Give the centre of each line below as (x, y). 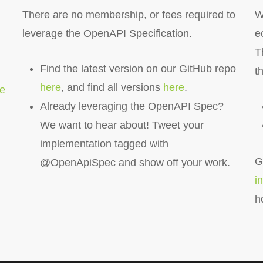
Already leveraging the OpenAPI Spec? (131, 106)
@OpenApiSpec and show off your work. (135, 163)
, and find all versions (112, 87)
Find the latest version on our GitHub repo (138, 69)
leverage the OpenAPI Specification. (107, 33)
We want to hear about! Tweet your (122, 125)
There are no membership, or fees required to (129, 15)
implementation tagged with (104, 144)
